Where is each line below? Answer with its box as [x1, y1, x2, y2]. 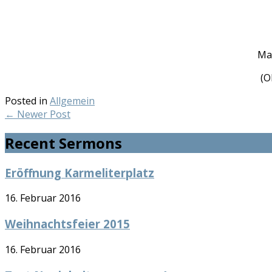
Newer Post [15, 107, 70, 121]
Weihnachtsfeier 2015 [5, 216, 130, 232]
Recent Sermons [5, 132, 122, 153]
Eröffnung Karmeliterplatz [5, 165, 154, 180]
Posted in [5, 93, 50, 107]
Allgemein [50, 93, 95, 107]
